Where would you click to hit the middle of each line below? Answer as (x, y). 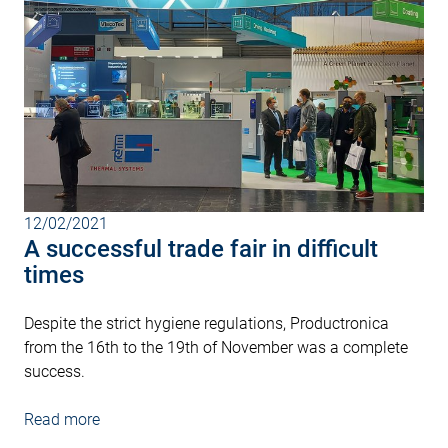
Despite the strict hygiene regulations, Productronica (206, 324)
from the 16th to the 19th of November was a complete (216, 348)
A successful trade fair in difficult (201, 249)
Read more (62, 420)
